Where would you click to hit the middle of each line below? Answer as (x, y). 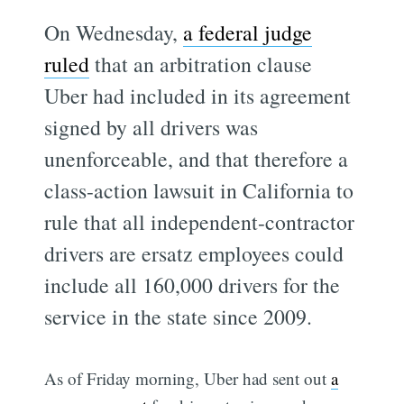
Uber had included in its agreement (198, 95)
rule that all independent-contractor (200, 221)
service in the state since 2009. (179, 316)
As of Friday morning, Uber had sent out (188, 378)
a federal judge (248, 32)
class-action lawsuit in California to (199, 190)
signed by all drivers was (151, 127)
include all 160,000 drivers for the (193, 285)
